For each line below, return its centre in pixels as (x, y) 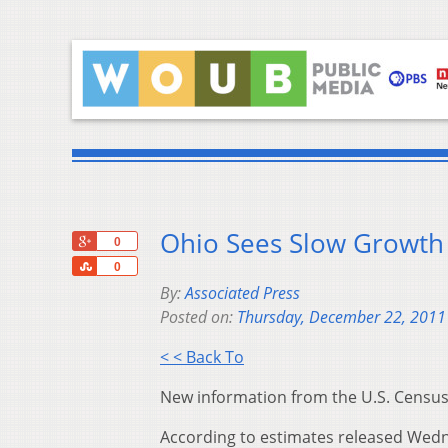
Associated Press (242, 293)
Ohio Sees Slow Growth (302, 244)
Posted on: (198, 317)
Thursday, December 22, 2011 (341, 317)
